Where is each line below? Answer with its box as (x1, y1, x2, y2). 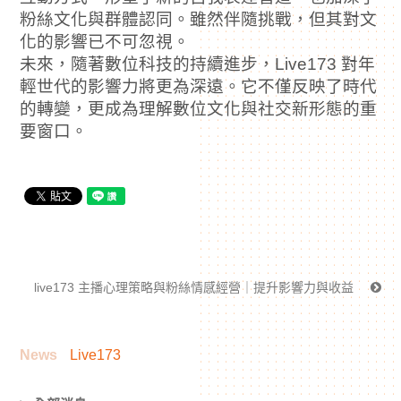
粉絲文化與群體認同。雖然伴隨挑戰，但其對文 (20, 9, 378, 29)
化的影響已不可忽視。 (20, 31, 191, 51)
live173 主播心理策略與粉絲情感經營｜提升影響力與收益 (33, 280, 357, 294)
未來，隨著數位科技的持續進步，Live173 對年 (20, 54, 376, 73)
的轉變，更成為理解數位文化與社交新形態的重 (20, 98, 378, 118)
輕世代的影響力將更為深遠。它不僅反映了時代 (20, 76, 378, 96)
